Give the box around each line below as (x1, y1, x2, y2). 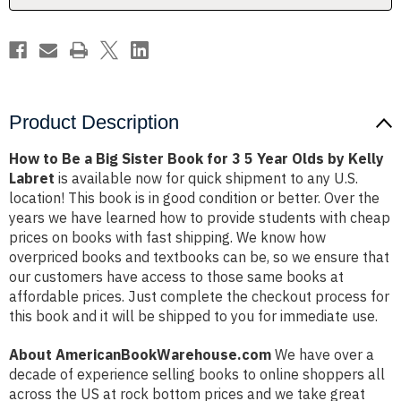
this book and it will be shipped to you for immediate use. (9, 307, 378, 326)
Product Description (9, 111, 179, 134)
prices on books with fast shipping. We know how (9, 228, 326, 247)
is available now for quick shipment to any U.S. (55, 169, 358, 188)
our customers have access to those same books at (9, 268, 344, 286)
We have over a (271, 346, 374, 364)
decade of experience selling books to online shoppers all (9, 365, 385, 384)
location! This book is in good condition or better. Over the (9, 189, 380, 208)
